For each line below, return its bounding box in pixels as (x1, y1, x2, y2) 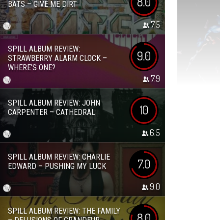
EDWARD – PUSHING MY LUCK (8, 162, 106, 171)
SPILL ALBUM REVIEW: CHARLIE (8, 152, 110, 162)
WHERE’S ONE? (8, 63, 55, 72)
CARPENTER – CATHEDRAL (8, 108, 95, 117)
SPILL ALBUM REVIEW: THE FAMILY (8, 206, 120, 216)
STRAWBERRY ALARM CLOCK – (8, 54, 107, 63)
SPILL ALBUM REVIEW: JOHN (8, 98, 100, 108)
